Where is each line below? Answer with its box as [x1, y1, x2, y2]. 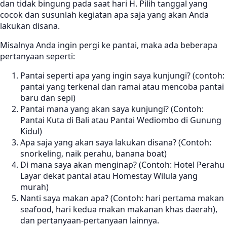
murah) [20, 181, 49, 193]
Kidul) [20, 126, 42, 137]
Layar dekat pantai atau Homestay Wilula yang [20, 170, 198, 182]
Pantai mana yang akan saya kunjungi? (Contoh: [20, 103, 204, 115]
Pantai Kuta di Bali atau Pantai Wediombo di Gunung [20, 115, 221, 126]
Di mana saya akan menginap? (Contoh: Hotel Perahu [20, 159, 224, 171]
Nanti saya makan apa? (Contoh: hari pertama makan [20, 193, 224, 204]
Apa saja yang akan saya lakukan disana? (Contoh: [20, 137, 211, 148]
